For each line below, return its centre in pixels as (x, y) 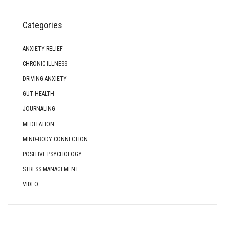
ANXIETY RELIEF (43, 49)
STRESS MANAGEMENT (51, 169)
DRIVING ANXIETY (45, 79)
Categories (42, 25)
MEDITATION (38, 124)
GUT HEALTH (38, 94)
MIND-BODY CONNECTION (55, 139)
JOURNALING (39, 109)
